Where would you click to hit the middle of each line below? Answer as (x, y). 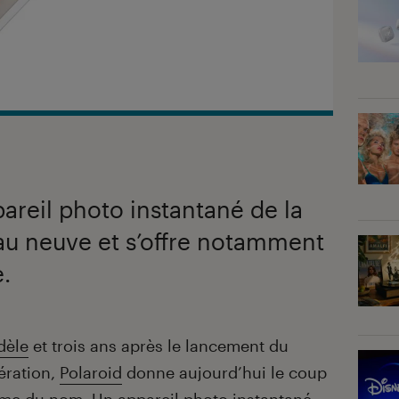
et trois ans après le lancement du (159, 346)
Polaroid (91, 373)
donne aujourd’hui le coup (224, 373)
